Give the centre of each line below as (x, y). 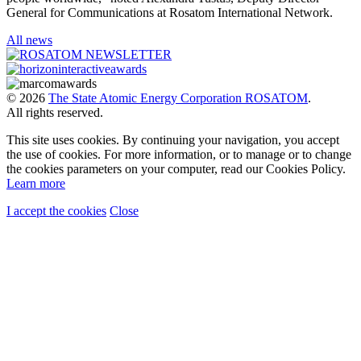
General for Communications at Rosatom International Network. (170, 13)
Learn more (36, 184)
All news (29, 40)
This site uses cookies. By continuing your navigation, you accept (173, 140)
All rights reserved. (55, 113)
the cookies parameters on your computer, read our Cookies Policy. (176, 169)
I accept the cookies (56, 211)
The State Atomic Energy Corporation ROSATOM (178, 98)
